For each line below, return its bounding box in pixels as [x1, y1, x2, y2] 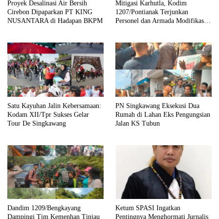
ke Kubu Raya [115, 25, 154, 33]
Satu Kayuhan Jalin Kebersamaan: [7, 102, 101, 109]
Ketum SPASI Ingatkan [115, 204, 180, 212]
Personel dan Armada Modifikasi [115, 17, 206, 24]
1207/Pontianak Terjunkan [115, 8, 188, 16]
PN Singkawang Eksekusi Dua [115, 102, 199, 109]
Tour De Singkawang [7, 119, 66, 127]
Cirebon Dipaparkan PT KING [7, 8, 92, 16]
